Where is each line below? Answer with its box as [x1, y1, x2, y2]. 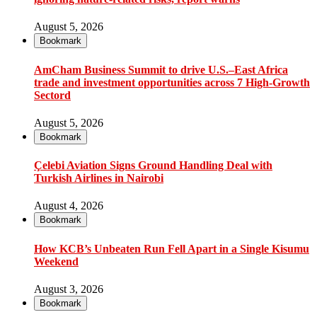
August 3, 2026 [34, 282, 103, 295]
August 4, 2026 [34, 200, 103, 212]
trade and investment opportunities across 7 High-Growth [34, 76, 310, 88]
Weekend [34, 255, 79, 267]
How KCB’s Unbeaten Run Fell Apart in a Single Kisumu [34, 242, 309, 255]
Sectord [34, 88, 71, 101]
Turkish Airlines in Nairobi [34, 172, 163, 185]
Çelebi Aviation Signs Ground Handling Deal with [34, 159, 272, 172]
